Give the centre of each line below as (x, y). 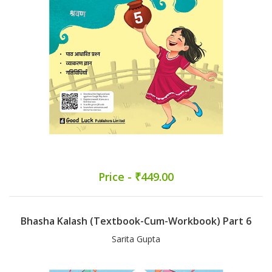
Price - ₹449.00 (136, 177)
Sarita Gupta (136, 239)
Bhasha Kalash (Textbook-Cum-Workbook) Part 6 (136, 221)
